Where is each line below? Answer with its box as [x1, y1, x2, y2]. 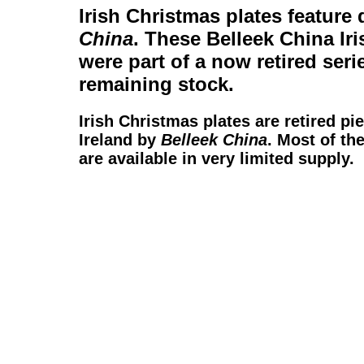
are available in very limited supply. [79, 149, 354, 167]
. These [133, 28, 206, 50]
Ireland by [79, 130, 161, 149]
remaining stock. [79, 73, 234, 95]
